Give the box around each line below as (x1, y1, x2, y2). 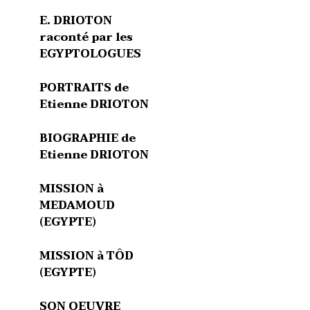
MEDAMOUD (39, 196, 115, 215)
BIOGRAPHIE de (39, 129, 136, 148)
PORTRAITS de (39, 78, 129, 98)
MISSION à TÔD (39, 246, 134, 266)
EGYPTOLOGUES (39, 44, 141, 64)
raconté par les (39, 28, 133, 47)
